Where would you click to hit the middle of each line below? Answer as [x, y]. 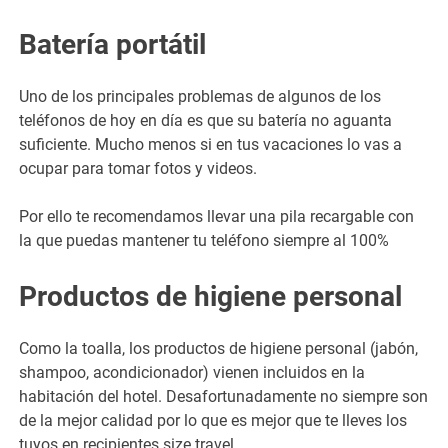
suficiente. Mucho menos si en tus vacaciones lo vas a [211, 144]
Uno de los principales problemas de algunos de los [200, 96]
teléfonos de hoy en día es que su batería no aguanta [206, 120]
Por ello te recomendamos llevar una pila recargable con [217, 216]
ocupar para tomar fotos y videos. [138, 168]
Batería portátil [113, 44]
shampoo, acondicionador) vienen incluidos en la [192, 372]
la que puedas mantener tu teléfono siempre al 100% [204, 240]
